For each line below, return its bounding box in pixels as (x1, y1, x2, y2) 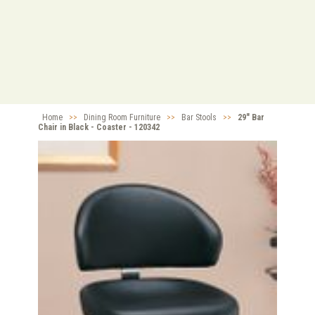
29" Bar (238, 112, 264, 123)
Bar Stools (181, 112, 217, 123)
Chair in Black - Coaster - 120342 (38, 122, 160, 133)
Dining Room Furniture (84, 112, 160, 123)
